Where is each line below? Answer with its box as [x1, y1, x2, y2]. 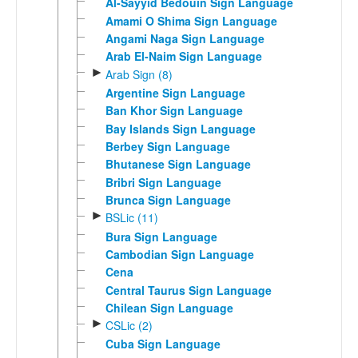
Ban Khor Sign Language [105, 102, 243, 119]
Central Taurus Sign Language [105, 281, 272, 298]
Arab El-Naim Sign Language [105, 48, 262, 65]
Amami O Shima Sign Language [105, 12, 277, 29]
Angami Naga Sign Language [105, 30, 265, 46]
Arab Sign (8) [105, 66, 173, 82]
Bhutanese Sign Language [105, 156, 251, 173]
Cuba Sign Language [105, 336, 221, 352]
